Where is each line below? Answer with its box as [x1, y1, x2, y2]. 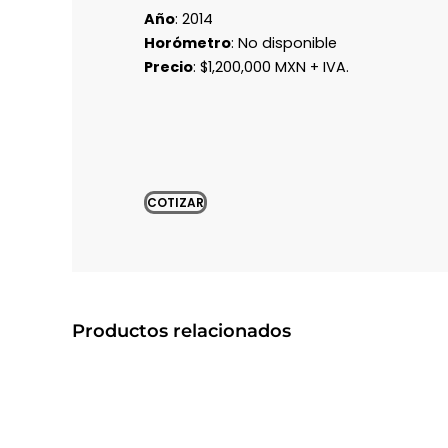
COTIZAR [147, 193, 204, 211]
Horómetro [144, 32, 231, 53]
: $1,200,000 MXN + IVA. [193, 56, 349, 77]
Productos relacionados [72, 319, 291, 342]
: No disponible [231, 32, 337, 53]
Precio [144, 56, 193, 77]
